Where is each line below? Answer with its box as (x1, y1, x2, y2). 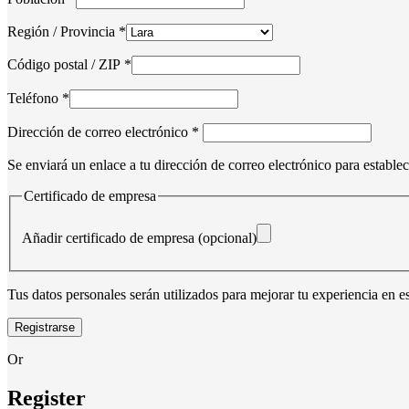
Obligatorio (198, 121, 264, 138)
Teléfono (7, 89, 62, 106)
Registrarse (15, 320, 75, 335)
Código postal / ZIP (7, 56, 124, 72)
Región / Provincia (7, 23, 119, 39)
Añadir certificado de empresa (22, 230, 198, 246)
